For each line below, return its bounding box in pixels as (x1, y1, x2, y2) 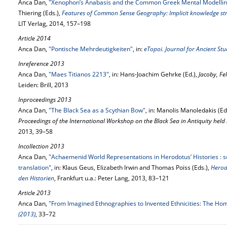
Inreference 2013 (18, 59, 64, 68)
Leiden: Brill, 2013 (18, 81, 68, 89)
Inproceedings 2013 (18, 95, 71, 104)
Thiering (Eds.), (18, 9, 62, 17)
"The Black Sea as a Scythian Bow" (49, 106, 145, 115)
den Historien (18, 174, 54, 182)
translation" (18, 163, 51, 172)
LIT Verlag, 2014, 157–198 (18, 19, 91, 28)
